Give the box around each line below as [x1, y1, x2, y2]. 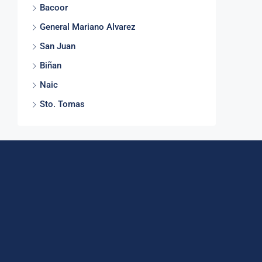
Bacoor [40, 2, 68, 13]
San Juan [40, 41, 75, 52]
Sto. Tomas [40, 99, 85, 110]
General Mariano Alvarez [40, 22, 136, 33]
